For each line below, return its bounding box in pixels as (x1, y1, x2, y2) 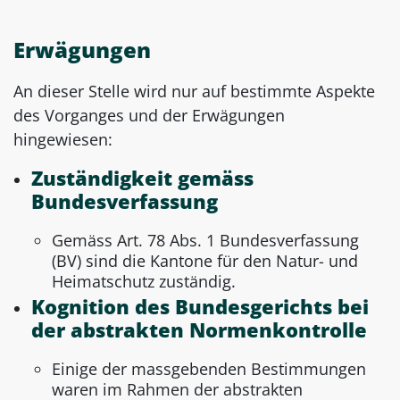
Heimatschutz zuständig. (52, 271, 236, 293)
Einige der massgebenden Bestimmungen (52, 358, 366, 380)
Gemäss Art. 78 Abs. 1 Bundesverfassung (52, 229, 359, 252)
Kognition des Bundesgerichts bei (31, 293, 369, 321)
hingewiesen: (13, 129, 112, 151)
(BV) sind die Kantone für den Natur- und (52, 250, 358, 272)
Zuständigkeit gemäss (31, 164, 254, 192)
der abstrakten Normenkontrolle (31, 316, 367, 344)
